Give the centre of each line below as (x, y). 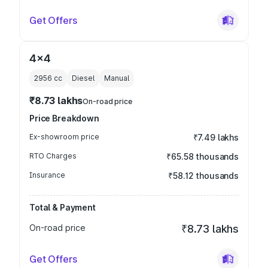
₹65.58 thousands (202, 156)
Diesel (83, 78)
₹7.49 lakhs (216, 137)
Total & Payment (63, 207)
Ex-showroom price (64, 137)
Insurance (47, 175)
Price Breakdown (64, 118)
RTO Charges (53, 156)
